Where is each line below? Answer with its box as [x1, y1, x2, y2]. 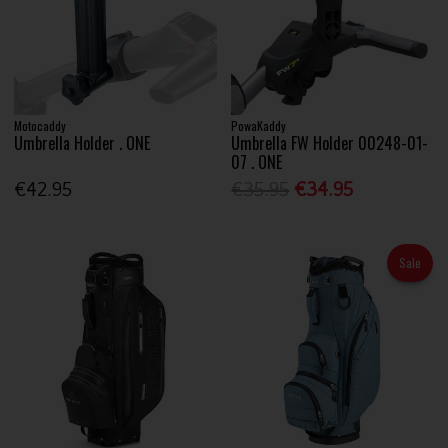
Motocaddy [14, 116, 67, 134]
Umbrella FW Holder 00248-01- [231, 130, 429, 155]
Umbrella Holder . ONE [14, 130, 151, 155]
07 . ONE [231, 149, 283, 174]
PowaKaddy [231, 116, 287, 134]
